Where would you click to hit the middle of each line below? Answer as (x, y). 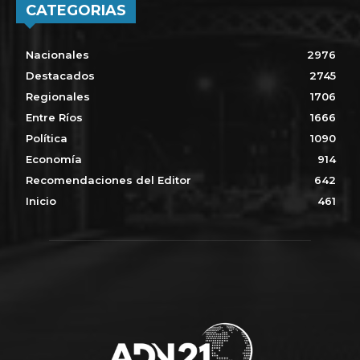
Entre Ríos (54, 117)
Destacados (60, 75)
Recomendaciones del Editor (108, 180)
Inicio (41, 200)
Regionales (58, 96)
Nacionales (57, 54)
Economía (54, 159)
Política (47, 138)
